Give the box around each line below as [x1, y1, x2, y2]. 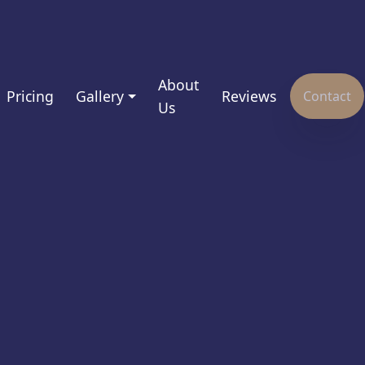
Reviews [221, 86, 276, 107]
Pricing [6, 86, 54, 107]
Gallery [76, 86, 125, 107]
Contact [303, 87, 351, 106]
